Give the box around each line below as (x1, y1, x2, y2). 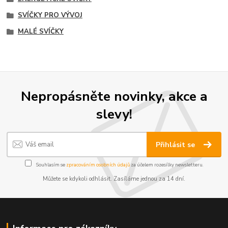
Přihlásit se (156, 140, 197, 150)
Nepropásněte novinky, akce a (20, 87, 208, 105)
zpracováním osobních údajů (66, 161, 130, 168)
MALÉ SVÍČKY (17, 26, 64, 36)
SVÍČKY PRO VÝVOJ (17, 10, 82, 20)
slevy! (96, 104, 132, 123)
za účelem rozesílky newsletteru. (129, 161, 204, 168)
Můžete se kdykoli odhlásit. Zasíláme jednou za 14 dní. (43, 175, 185, 183)
